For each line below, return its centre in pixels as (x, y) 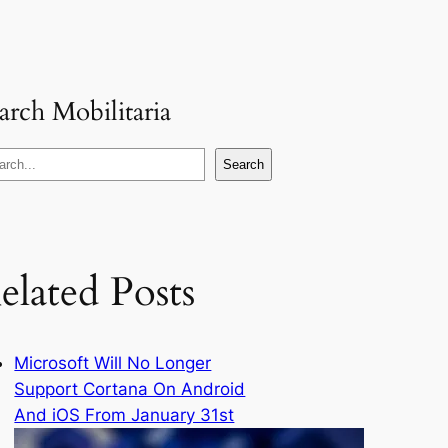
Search (243, 165)
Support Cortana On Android (130, 389)
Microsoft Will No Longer (113, 363)
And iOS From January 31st (124, 415)
